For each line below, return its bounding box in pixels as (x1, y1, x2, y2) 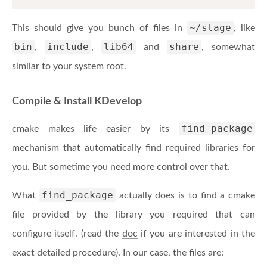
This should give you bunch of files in (12, 23, 187, 33)
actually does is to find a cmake (115, 190, 255, 200)
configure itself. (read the (12, 228, 122, 238)
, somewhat (201, 42, 255, 52)
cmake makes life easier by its (12, 123, 179, 133)
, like (234, 23, 255, 33)
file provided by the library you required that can (12, 209, 255, 219)
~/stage (190, 21, 231, 33)
